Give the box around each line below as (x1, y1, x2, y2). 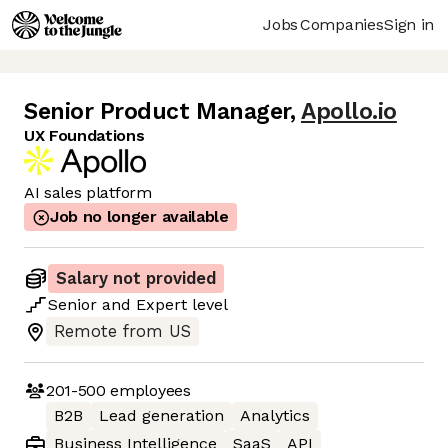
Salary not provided (56, 269, 216, 289)
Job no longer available (50, 207, 229, 227)
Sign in (384, 14, 434, 34)
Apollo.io (300, 98, 397, 126)
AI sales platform (24, 183, 152, 203)
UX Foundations (24, 126, 145, 146)
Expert (136, 295, 187, 315)
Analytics (240, 406, 310, 426)
